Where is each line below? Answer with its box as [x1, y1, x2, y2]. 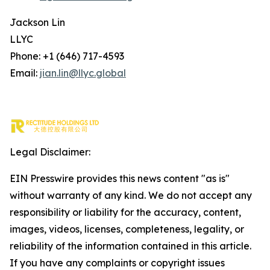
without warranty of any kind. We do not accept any [10, 189, 252, 201]
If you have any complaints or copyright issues [10, 257, 225, 269]
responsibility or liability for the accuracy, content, [10, 206, 241, 218]
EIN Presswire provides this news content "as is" [10, 172, 230, 184]
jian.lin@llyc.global [40, 67, 126, 79]
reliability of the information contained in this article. [10, 240, 251, 252]
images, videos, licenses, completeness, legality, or [10, 223, 244, 235]
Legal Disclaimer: [10, 146, 90, 158]
